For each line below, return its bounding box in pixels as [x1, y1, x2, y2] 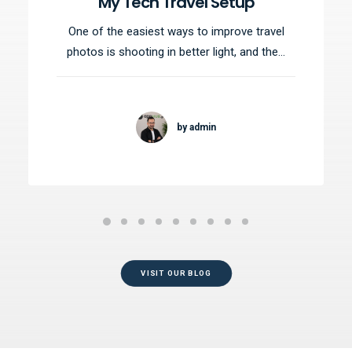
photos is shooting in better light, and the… [67, 45, 285, 59]
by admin [177, 121, 216, 133]
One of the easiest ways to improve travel [68, 24, 284, 38]
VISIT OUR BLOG [140, 269, 212, 278]
